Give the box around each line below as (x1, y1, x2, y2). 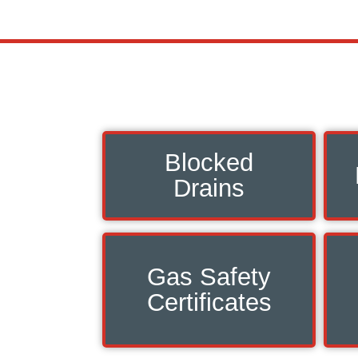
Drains (173, 173, 245, 202)
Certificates (146, 288, 272, 316)
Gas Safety (147, 262, 271, 291)
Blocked (164, 148, 253, 177)
